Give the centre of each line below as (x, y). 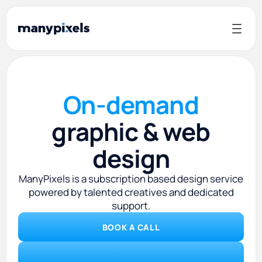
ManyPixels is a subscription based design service (131, 179)
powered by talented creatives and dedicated (131, 192)
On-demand (131, 105)
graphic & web (131, 132)
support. (131, 206)
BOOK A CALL (131, 227)
